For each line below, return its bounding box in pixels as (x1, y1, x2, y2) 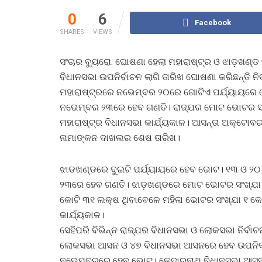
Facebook (195, 18, 232, 27)
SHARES (60, 27, 84, 36)
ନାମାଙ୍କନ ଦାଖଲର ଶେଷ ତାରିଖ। (60, 132, 180, 143)
